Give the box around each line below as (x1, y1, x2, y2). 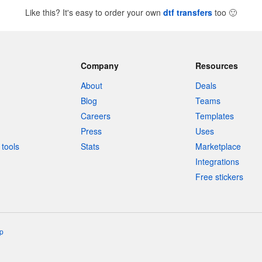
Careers (80, 110, 111, 122)
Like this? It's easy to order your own (25, 6, 163, 18)
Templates (195, 110, 235, 122)
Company (80, 60, 119, 71)
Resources (195, 60, 239, 71)
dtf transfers (163, 6, 212, 18)
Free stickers (195, 171, 244, 182)
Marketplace (195, 140, 242, 152)
